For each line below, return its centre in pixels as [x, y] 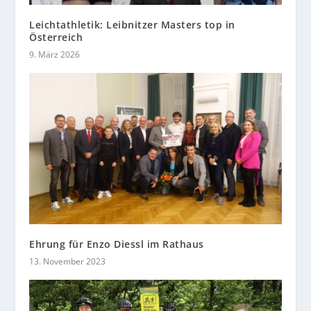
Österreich [56, 37]
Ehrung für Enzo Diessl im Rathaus [117, 244]
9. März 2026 [55, 55]
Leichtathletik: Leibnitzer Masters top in [132, 25]
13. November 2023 [68, 262]
